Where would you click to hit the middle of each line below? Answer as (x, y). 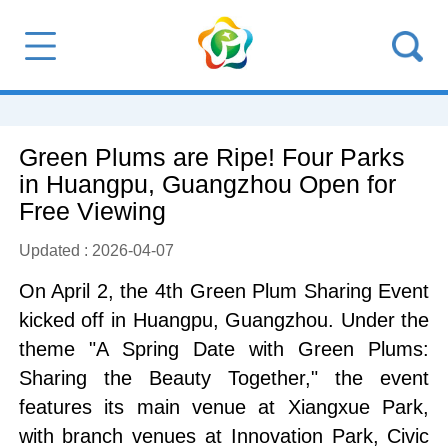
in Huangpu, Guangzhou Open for (207, 185)
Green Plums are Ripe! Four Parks (211, 158)
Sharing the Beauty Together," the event (224, 378)
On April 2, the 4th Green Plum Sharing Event (224, 291)
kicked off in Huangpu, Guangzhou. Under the (224, 320)
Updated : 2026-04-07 (96, 249)
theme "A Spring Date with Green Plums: (224, 349)
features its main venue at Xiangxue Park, (224, 407)
